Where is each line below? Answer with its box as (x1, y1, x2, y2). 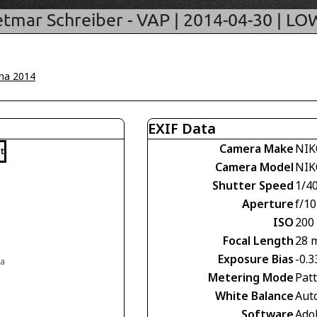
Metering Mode (208, 270, 294, 285)
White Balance (215, 288, 294, 304)
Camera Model (215, 159, 294, 175)
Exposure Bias (218, 251, 294, 267)
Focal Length (223, 233, 294, 248)
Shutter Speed (212, 178, 294, 193)
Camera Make (219, 141, 294, 156)
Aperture (242, 196, 294, 212)
